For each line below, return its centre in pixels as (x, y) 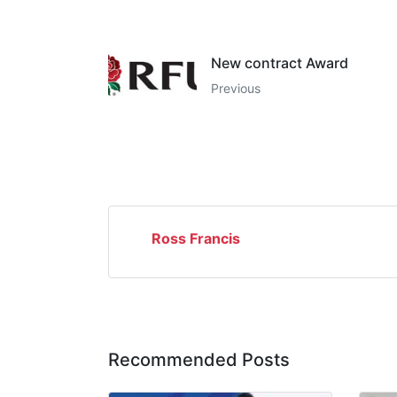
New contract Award (280, 62)
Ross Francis (196, 238)
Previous (236, 88)
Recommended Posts (199, 359)
